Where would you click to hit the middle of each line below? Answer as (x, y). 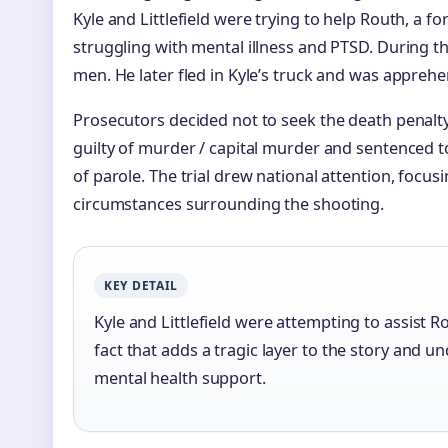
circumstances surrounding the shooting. (229, 203)
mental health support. (180, 377)
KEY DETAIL (141, 285)
